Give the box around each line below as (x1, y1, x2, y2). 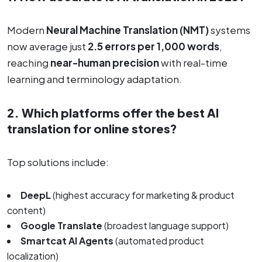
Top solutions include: (7, 156, 109, 169)
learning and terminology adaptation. (7, 73, 182, 86)
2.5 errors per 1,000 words (88, 40, 219, 53)
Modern (7, 23, 46, 37)
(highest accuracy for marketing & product (51, 189, 235, 202)
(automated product (113, 235, 204, 247)
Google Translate (20, 219, 102, 232)
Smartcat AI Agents (20, 235, 113, 247)
